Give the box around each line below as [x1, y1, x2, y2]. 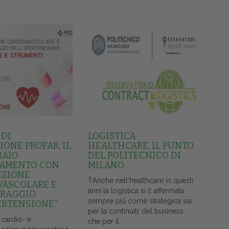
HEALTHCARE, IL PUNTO [87, 140, 194, 152]
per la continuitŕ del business [87, 207, 184, 216]
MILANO [87, 159, 124, 171]
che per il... [87, 217, 124, 226]
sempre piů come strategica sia [87, 197, 192, 205]
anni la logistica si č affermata [87, 187, 184, 195]
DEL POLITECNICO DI [87, 150, 181, 162]
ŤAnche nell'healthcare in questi [87, 176, 193, 185]
